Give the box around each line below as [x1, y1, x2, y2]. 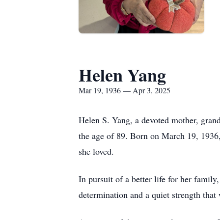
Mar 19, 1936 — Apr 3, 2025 [79, 85, 170, 95]
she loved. [79, 145, 114, 157]
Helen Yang [79, 62, 166, 87]
